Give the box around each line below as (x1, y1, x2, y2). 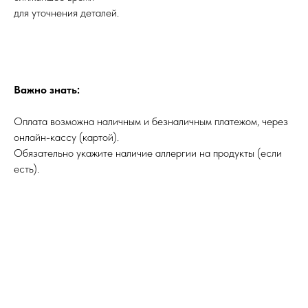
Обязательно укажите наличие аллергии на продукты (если (14, 146, 282, 159)
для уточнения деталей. (14, 5, 119, 19)
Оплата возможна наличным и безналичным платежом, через (14, 114, 288, 128)
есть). (14, 162, 39, 175)
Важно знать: (14, 82, 80, 96)
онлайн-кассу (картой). (14, 130, 119, 144)
